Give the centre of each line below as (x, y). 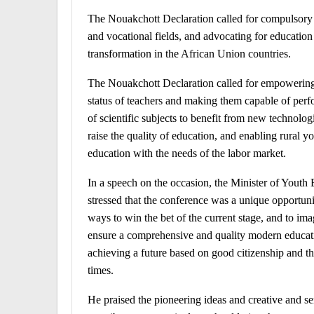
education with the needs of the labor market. (187, 153)
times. (101, 270)
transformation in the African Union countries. (189, 53)
